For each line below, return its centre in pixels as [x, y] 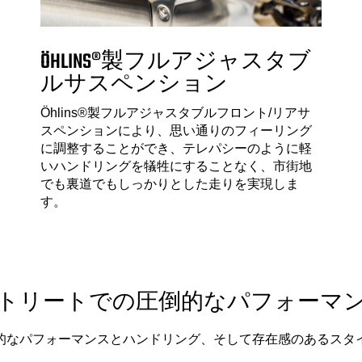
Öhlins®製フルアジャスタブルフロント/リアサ [175, 112]
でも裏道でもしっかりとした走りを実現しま [170, 183]
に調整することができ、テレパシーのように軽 [176, 148]
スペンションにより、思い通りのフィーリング [176, 130]
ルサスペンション [134, 84]
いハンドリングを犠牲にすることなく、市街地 [176, 166]
